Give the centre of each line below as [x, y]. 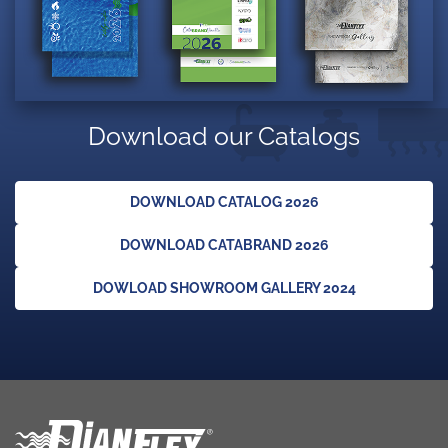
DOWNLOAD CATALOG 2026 [224, 201]
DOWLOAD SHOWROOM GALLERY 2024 [224, 287]
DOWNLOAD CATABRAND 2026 [224, 244]
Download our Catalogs [224, 135]
